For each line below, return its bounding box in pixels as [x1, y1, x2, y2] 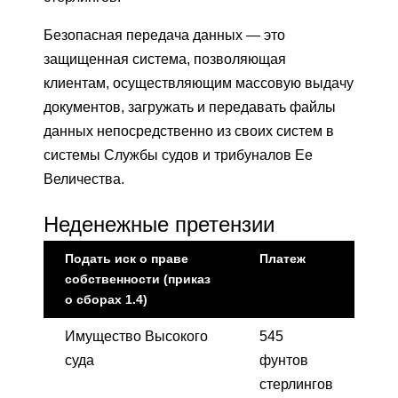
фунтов [259, 352, 308, 368]
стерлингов [259, 376, 333, 392]
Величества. [44, 171, 124, 187]
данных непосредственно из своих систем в [44, 123, 334, 139]
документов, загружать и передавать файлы [44, 99, 336, 115]
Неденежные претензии [44, 211, 275, 236]
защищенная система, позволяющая [44, 51, 286, 67]
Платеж [259, 251, 306, 266]
